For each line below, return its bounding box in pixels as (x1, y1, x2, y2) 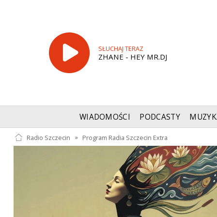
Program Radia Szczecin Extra (82, 133, 168, 142)
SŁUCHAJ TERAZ (98, 45, 143, 53)
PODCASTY (139, 112, 180, 123)
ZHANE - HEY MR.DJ (98, 52, 167, 62)
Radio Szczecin (26, 133, 70, 142)
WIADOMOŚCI (79, 112, 131, 123)
